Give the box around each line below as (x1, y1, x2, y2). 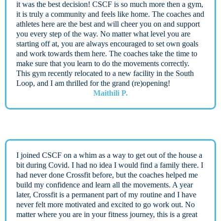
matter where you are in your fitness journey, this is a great (16, 210, 197, 219)
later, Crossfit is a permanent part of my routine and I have (16, 190, 196, 199)
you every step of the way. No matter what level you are (16, 29, 190, 38)
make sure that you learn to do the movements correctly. (16, 59, 189, 68)
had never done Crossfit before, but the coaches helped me (16, 170, 198, 179)
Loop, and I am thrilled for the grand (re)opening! (16, 78, 170, 87)
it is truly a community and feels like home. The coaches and (16, 9, 204, 18)
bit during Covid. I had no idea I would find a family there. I (16, 160, 203, 169)
